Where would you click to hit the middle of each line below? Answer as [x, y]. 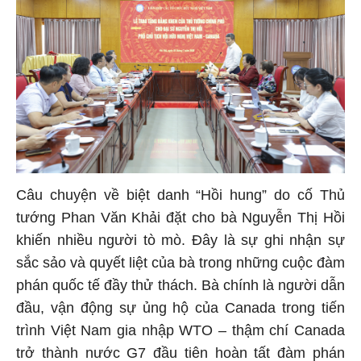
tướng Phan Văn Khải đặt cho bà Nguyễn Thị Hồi [180, 216]
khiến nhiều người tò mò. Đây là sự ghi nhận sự [180, 238]
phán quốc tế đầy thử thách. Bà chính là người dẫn [180, 283]
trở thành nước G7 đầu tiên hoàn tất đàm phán [180, 351]
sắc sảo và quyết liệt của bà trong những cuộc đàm [180, 261]
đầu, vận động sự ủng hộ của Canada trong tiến [180, 306]
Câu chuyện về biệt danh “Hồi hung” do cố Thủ [180, 193]
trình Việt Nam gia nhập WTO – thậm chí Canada [180, 328]
